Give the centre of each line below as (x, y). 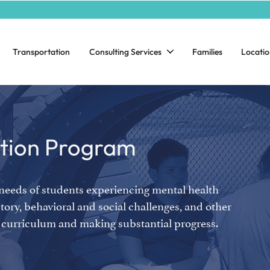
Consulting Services (125, 52)
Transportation (42, 52)
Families (208, 52)
